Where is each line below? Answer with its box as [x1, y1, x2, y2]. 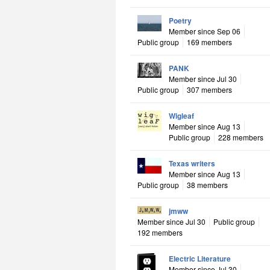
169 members [187, 36, 232, 47]
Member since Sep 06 [169, 25, 240, 36]
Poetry [169, 14, 192, 26]
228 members [218, 131, 263, 142]
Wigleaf [169, 110, 194, 121]
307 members [187, 84, 232, 95]
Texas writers [169, 157, 215, 169]
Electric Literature [169, 253, 231, 264]
